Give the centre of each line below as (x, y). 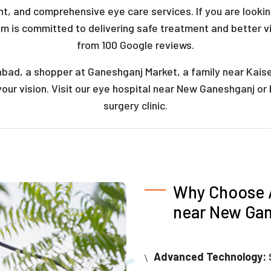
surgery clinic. (135, 106)
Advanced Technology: (210, 257)
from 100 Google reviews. (135, 45)
